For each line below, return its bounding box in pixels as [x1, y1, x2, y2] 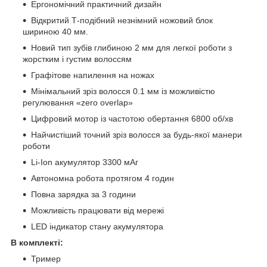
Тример [31, 253, 61, 263]
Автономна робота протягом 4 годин [31, 173, 174, 183]
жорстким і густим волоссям [23, 54, 132, 64]
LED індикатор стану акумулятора [31, 221, 163, 231]
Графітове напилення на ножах [31, 70, 154, 80]
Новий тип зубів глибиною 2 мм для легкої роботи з [31, 42, 232, 52]
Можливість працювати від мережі [31, 205, 164, 215]
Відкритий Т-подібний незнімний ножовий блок [31, 15, 213, 25]
